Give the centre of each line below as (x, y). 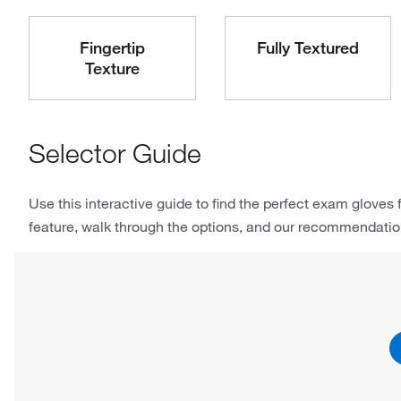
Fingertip (112, 47)
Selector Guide (115, 153)
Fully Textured (307, 47)
